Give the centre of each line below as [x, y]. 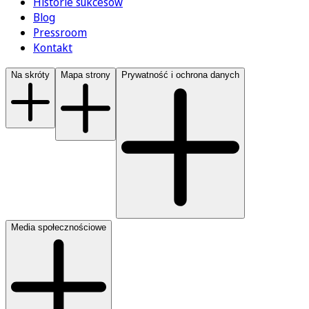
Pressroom [60, 32]
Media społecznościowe [59, 228]
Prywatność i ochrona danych [180, 74]
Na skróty [30, 74]
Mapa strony [86, 74]
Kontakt [53, 47]
